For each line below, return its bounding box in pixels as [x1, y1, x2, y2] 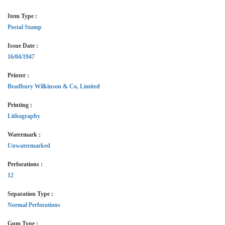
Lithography [8, 113, 40, 120]
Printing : [8, 101, 32, 108]
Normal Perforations [8, 201, 60, 208]
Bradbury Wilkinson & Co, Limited [8, 83, 100, 90]
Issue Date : [8, 42, 38, 49]
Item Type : [8, 13, 37, 20]
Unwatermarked [8, 142, 50, 149]
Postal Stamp [8, 24, 42, 31]
